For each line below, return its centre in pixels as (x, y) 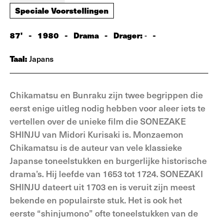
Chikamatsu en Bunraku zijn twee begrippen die (106, 95)
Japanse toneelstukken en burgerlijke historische (108, 160)
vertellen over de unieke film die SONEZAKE (98, 121)
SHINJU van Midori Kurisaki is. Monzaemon (97, 134)
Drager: (129, 35)
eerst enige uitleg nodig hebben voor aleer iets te (108, 108)
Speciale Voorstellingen (62, 10)
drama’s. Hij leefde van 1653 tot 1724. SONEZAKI (106, 173)
